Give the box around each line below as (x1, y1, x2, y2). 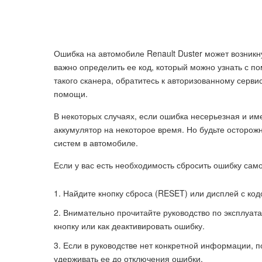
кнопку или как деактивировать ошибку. (54, 220, 205, 232)
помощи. (54, 88, 88, 99)
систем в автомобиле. (54, 137, 138, 149)
